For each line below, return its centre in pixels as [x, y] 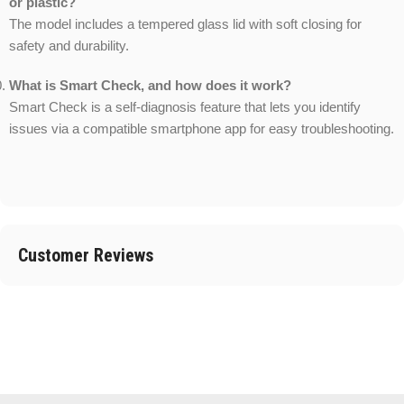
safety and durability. [69, 46]
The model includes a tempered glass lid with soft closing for [185, 24]
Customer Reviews [86, 256]
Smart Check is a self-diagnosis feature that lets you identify [185, 107]
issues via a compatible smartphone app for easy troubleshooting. [202, 129]
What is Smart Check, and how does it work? [150, 86]
